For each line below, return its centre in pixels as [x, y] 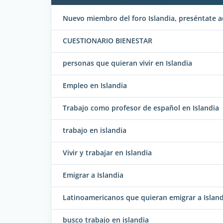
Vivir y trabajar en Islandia [107, 153]
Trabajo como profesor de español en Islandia [141, 108]
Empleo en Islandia [95, 86]
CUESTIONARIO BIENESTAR [108, 41]
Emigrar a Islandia [93, 175]
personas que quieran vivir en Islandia [127, 63]
